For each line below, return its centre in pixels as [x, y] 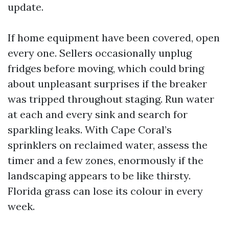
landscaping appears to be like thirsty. [99, 176]
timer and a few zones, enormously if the [106, 160]
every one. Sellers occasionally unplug [100, 53]
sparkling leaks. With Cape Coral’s [90, 130]
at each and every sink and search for [98, 114]
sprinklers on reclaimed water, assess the [108, 145]
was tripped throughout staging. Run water [111, 99]
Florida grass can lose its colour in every [105, 191]
